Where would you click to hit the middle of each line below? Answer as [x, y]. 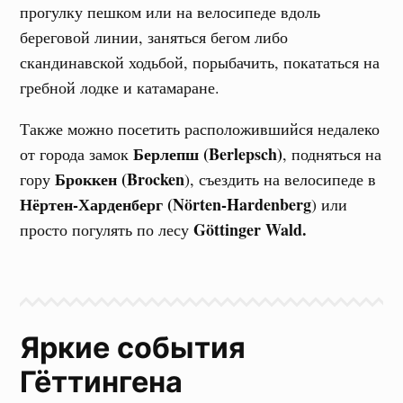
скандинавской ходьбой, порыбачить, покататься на [200, 62]
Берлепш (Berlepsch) [208, 154]
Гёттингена [102, 382]
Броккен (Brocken [120, 179]
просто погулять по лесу [107, 229]
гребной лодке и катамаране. [120, 87]
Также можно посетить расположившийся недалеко [200, 129]
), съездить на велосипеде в [281, 179]
